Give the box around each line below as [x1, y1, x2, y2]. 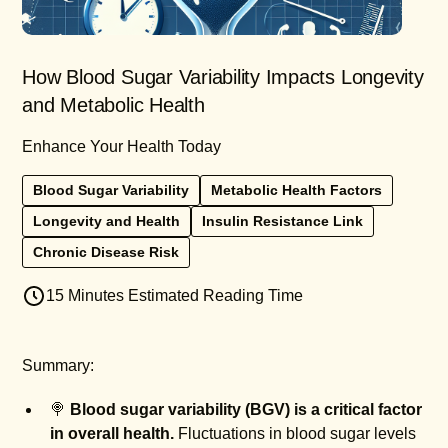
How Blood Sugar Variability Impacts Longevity [22, 66, 424, 88]
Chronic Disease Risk [33, 244, 180, 260]
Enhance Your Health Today [22, 138, 222, 155]
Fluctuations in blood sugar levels [174, 425, 417, 442]
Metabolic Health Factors [211, 182, 383, 198]
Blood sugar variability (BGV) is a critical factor [70, 401, 423, 418]
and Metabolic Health [22, 94, 205, 116]
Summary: [22, 357, 99, 374]
